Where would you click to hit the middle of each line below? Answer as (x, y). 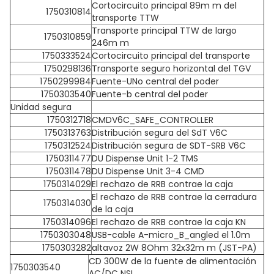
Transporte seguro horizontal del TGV (171, 68)
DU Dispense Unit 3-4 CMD (148, 171)
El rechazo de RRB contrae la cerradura (174, 197)
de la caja (113, 209)
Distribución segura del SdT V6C (160, 133)
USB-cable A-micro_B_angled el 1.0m (171, 235)
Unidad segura (41, 107)
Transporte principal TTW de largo (164, 31)
